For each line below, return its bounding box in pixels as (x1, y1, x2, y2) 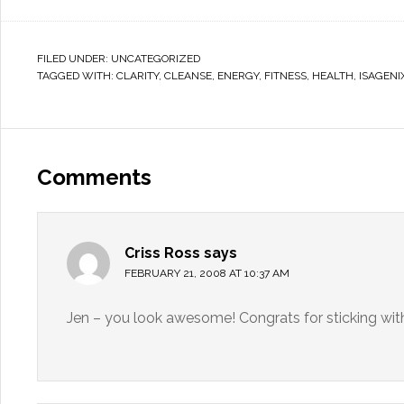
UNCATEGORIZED (111, 52, 200, 65)
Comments (37, 164, 151, 190)
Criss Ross (124, 244, 200, 262)
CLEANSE (164, 69, 212, 82)
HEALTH (312, 69, 353, 82)
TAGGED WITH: (37, 69, 116, 82)
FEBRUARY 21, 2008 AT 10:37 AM (124, 267, 289, 280)
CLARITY (116, 69, 159, 82)
